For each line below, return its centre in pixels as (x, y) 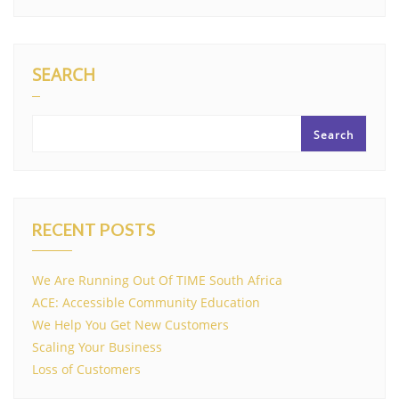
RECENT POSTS (94, 229)
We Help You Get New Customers (130, 324)
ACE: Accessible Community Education (146, 302)
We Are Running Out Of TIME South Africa (157, 280)
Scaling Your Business (97, 346)
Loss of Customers (86, 369)
